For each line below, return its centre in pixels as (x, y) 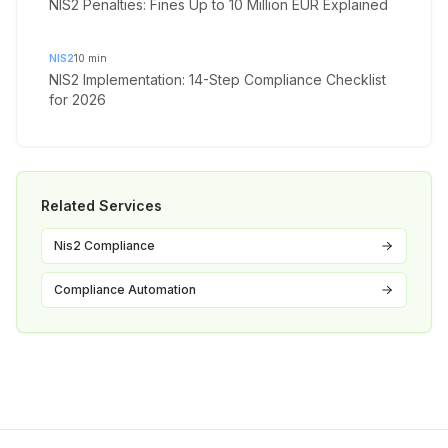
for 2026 (77, 100)
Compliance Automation (125, 290)
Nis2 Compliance (104, 246)
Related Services (101, 206)
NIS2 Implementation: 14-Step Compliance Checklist (217, 80)
